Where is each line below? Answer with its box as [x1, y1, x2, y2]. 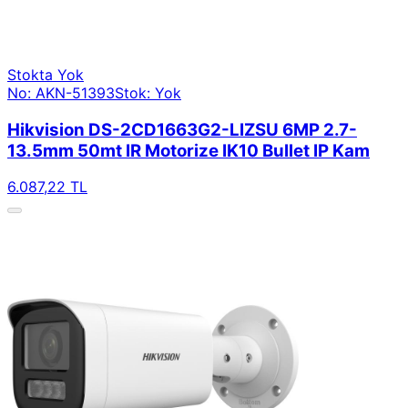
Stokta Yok [7, 65, 84, 84]
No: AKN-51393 [7, 83, 115, 102]
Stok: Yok [115, 83, 181, 102]
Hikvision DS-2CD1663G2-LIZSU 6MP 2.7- [7, 118, 357, 140]
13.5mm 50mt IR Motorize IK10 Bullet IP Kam [7, 139, 370, 161]
